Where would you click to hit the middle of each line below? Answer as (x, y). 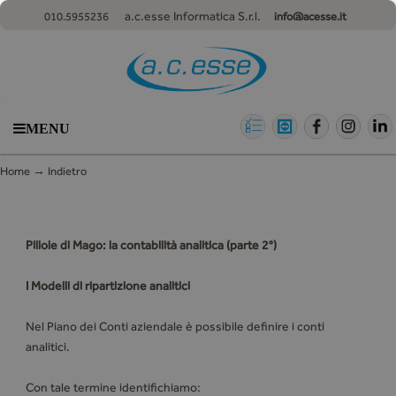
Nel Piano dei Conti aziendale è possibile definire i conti (175, 326)
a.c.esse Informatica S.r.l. (191, 16)
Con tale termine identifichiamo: (113, 387)
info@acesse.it (310, 16)
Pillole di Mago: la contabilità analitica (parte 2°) (151, 245)
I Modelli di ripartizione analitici (107, 286)
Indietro (69, 171)
